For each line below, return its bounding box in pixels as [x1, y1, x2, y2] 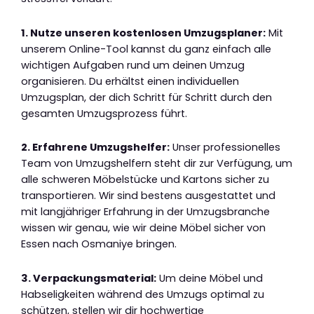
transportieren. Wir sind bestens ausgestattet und [21, 189, 275, 203]
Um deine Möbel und [156, 271, 263, 285]
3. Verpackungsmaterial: [21, 271, 156, 285]
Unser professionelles [170, 140, 280, 155]
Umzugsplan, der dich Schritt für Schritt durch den [21, 90, 272, 104]
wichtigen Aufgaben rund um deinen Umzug [21, 57, 245, 72]
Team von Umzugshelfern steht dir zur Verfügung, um [21, 156, 292, 171]
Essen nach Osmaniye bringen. [21, 237, 177, 252]
